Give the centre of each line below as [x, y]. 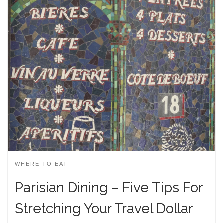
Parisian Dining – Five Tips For [109, 187]
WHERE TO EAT [41, 164]
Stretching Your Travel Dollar [104, 208]
